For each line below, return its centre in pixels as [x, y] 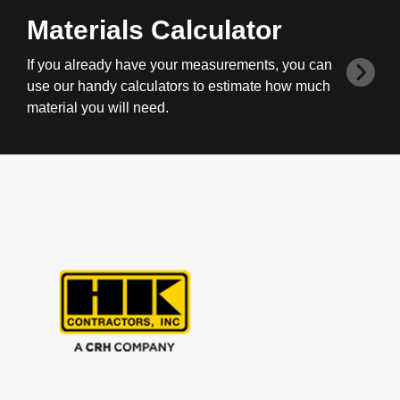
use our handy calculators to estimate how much [179, 86]
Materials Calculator [154, 30]
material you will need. [98, 108]
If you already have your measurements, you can [179, 65]
